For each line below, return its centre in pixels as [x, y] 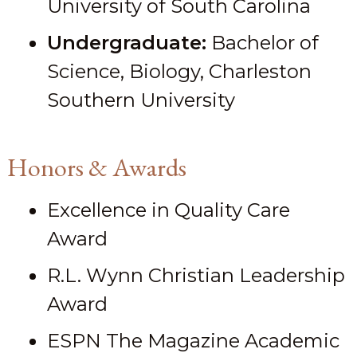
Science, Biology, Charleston [179, 72]
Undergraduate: [126, 43]
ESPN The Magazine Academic [193, 341]
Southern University [141, 100]
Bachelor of [262, 43]
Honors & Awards [96, 168]
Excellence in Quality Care [168, 210]
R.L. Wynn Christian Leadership [196, 276]
